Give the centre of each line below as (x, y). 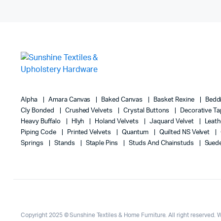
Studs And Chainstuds (162, 143)
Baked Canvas (123, 100)
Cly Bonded (38, 110)
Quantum (136, 132)
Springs (33, 143)
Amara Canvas (70, 100)
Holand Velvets (117, 121)
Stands (65, 143)
